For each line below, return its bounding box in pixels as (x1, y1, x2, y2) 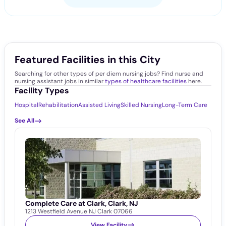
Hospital (15, 101, 38, 109)
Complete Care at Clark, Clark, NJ (25, 199, 138, 208)
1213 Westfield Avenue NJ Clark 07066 (25, 207, 133, 216)
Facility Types (15, 85, 69, 96)
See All (15, 117, 34, 125)
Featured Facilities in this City (15, 53, 160, 67)
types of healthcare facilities (105, 77, 187, 86)
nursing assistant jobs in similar (15, 77, 105, 86)
